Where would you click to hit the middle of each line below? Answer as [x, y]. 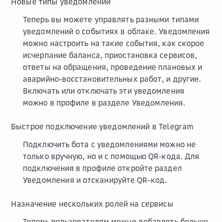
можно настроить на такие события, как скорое [114, 43]
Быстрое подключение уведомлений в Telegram [102, 126]
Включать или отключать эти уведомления [104, 90]
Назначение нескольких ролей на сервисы [92, 203]
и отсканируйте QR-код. [120, 180]
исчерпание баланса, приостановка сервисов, [110, 55]
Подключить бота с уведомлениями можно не [110, 144]
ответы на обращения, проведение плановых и [113, 67]
